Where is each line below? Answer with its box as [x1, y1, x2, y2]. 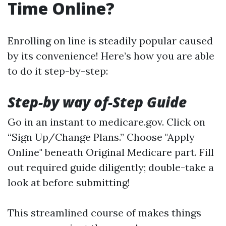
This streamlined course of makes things [8, 206, 201, 219]
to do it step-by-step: [8, 65, 108, 77]
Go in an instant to [8, 116, 99, 128]
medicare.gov [99, 116, 162, 128]
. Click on [162, 116, 205, 128]
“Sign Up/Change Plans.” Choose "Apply [8, 131, 195, 143]
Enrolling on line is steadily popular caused [8, 34, 213, 47]
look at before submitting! [8, 176, 130, 189]
